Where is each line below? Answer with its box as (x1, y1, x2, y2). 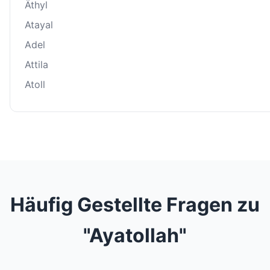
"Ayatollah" (83, 224, 187, 248)
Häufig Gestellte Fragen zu (10, 193, 260, 217)
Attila (25, 58, 48, 71)
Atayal (25, 19, 53, 31)
